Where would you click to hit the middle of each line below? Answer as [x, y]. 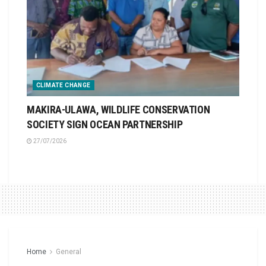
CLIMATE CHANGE [64, 85]
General [69, 251]
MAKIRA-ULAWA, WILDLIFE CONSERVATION [118, 109]
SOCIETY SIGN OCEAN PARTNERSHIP [105, 124]
